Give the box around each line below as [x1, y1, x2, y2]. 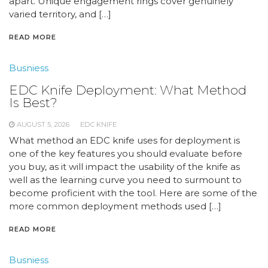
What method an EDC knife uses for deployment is [9, 134, 240, 146]
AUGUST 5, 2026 [17, 120, 69, 129]
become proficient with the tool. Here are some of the [9, 187, 257, 199]
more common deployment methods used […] [9, 200, 221, 212]
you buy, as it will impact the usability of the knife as [9, 160, 240, 172]
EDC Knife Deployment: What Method [9, 82, 246, 98]
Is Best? [9, 95, 57, 110]
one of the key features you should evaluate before [9, 147, 242, 159]
